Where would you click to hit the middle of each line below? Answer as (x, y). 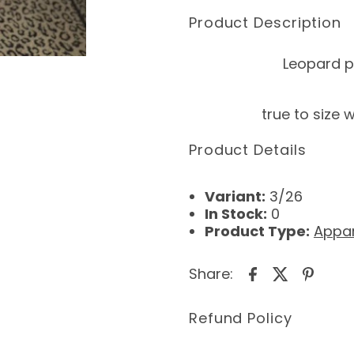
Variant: (235, 196)
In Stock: (235, 213)
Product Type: (257, 231)
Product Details (247, 150)
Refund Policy (240, 318)
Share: (211, 273)
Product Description (265, 23)
